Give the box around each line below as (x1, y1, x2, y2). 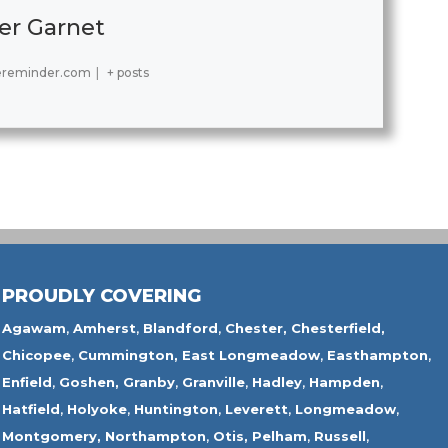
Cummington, (77, 346, 178, 363)
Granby (122, 373, 175, 390)
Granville (181, 373, 245, 390)
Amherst (72, 319, 136, 336)
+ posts (107, 65, 150, 81)
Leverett (224, 400, 288, 417)
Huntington (133, 400, 218, 417)
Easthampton (326, 346, 428, 363)
